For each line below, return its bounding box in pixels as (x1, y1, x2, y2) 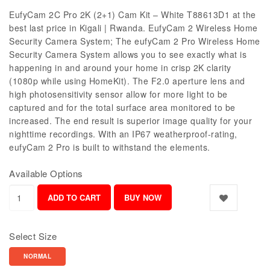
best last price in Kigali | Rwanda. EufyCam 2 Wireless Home (9, 22, 258, 34)
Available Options (9, 167, 83, 180)
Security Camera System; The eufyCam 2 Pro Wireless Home (9, 35, 260, 48)
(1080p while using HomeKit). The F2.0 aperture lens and (9, 75, 245, 87)
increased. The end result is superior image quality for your (9, 115, 252, 127)
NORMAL (24, 252, 52, 261)
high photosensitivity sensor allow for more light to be (9, 88, 228, 101)
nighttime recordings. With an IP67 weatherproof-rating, (9, 128, 237, 140)
